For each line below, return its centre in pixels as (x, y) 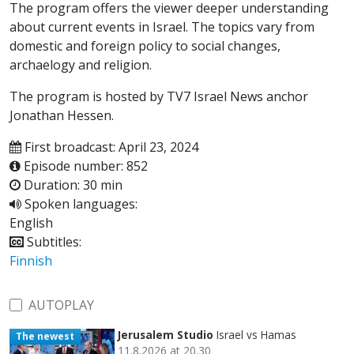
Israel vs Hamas (256, 334)
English (31, 222)
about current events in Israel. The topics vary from (162, 26)
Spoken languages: (79, 203)
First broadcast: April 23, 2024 (110, 147)
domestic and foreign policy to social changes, (145, 45)
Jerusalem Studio (166, 334)
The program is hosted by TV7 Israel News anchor (159, 96)
